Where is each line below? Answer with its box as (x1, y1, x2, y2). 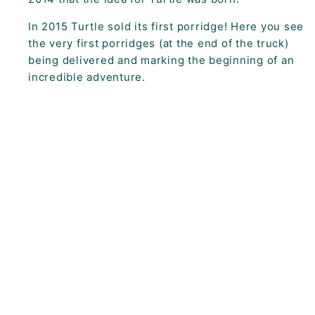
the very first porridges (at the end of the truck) (28, 36, 289, 50)
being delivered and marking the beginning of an (28, 53, 295, 67)
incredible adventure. (28, 70, 149, 84)
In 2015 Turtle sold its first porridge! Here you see (28, 19, 304, 33)
